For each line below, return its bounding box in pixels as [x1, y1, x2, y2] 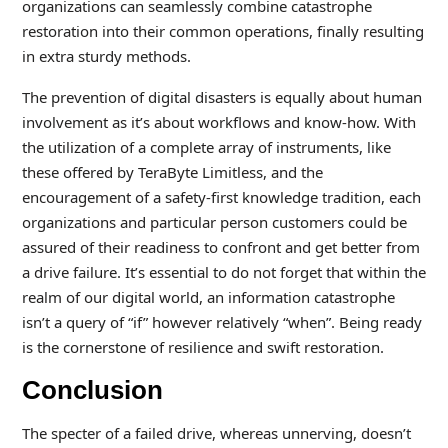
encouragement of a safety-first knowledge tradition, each [21, 187, 421, 207]
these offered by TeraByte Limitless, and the [21, 162, 323, 182]
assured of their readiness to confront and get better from [21, 237, 420, 257]
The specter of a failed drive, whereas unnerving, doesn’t [21, 423, 411, 443]
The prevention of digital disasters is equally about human [21, 87, 422, 107]
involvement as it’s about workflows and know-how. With [21, 112, 416, 132]
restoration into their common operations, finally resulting [21, 21, 424, 41]
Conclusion [21, 375, 163, 405]
